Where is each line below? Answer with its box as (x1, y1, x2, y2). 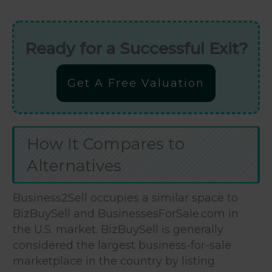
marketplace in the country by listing (13, 254, 215, 268)
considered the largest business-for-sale (13, 238, 231, 252)
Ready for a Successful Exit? (24, 38, 248, 58)
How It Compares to (27, 134, 185, 154)
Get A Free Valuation (67, 76, 205, 90)
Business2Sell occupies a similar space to (13, 191, 238, 205)
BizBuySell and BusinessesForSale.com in (13, 206, 239, 220)
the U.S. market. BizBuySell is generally (13, 222, 223, 236)
